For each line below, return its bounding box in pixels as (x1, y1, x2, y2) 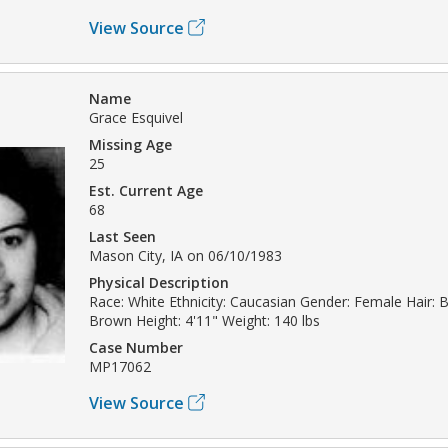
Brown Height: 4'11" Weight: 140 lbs (89, 310, 320, 330)
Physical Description (89, 272, 229, 292)
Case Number (89, 337, 183, 357)
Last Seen (89, 226, 156, 246)
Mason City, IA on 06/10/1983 (89, 245, 282, 265)
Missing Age (89, 134, 172, 154)
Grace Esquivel (89, 107, 183, 127)
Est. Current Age (89, 180, 203, 200)
